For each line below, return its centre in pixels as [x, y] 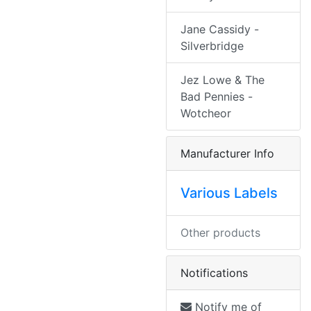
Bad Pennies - [217, 97]
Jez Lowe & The [222, 80]
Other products [220, 233]
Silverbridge [212, 46]
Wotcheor [206, 114]
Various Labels [229, 193]
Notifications [214, 273]
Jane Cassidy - [220, 30]
